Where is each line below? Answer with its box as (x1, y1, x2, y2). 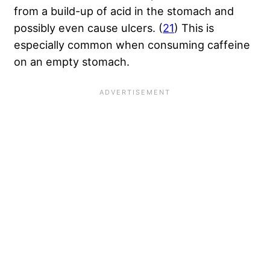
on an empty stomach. (14, 55, 130, 69)
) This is (174, 21, 214, 35)
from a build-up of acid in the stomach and (14, 4, 234, 18)
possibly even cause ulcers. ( (14, 21, 163, 35)
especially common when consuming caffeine (14, 38, 250, 52)
